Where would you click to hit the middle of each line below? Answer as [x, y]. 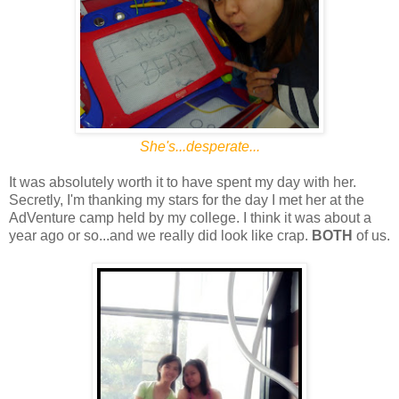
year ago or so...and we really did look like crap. [160, 235]
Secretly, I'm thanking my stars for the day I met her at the [187, 199]
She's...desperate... [199, 146]
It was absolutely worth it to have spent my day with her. [183, 182]
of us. [371, 235]
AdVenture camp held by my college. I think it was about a [190, 217]
